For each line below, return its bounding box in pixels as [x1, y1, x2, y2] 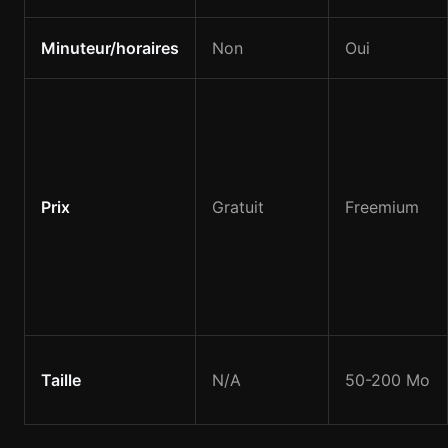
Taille [41, 370, 81, 390]
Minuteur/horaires [41, 38, 179, 58]
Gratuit [212, 197, 264, 217]
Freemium [345, 197, 419, 217]
